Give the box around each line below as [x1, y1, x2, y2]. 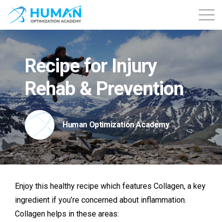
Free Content [10, 124, 55, 133]
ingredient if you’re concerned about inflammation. [15, 195, 188, 205]
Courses [10, 96, 39, 105]
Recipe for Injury [25, 55, 157, 77]
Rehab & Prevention [25, 77, 183, 100]
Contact [10, 67, 36, 77]
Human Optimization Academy [62, 120, 169, 129]
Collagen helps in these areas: [15, 209, 119, 219]
